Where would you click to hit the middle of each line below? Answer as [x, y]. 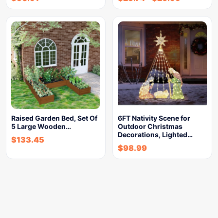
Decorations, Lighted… [155, 135]
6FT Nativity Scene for [154, 118]
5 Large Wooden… [41, 126]
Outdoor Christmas [150, 126]
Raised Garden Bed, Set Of [54, 118]
